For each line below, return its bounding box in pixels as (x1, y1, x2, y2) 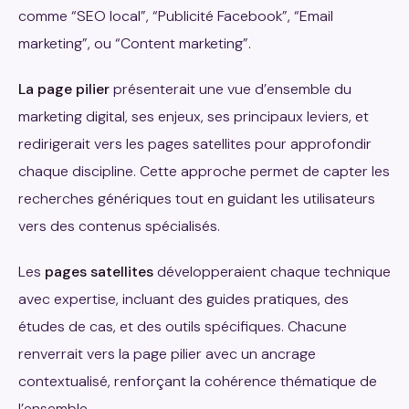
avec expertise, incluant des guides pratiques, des (18, 288, 349, 309)
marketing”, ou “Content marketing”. (18, 33, 251, 53)
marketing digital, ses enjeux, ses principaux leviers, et (18, 106, 369, 126)
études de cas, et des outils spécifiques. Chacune (18, 316, 347, 336)
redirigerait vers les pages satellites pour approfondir (18, 133, 372, 153)
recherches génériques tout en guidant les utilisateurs (18, 188, 375, 208)
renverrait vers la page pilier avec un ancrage (18, 343, 316, 363)
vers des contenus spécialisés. (18, 215, 220, 236)
